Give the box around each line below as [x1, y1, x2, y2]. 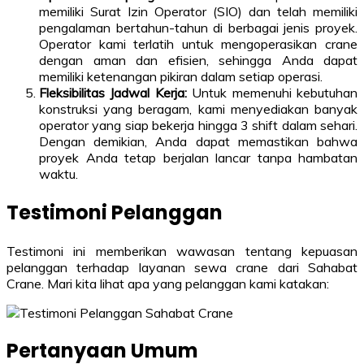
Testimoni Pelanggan [6, 198, 223, 226]
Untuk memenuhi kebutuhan [186, 84, 358, 101]
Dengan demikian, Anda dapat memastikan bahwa [39, 132, 357, 149]
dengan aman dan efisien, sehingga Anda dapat [39, 51, 357, 68]
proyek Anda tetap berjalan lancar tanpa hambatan [39, 149, 357, 166]
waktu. [39, 165, 78, 182]
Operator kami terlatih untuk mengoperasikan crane [39, 35, 357, 52]
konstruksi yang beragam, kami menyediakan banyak [39, 100, 357, 117]
